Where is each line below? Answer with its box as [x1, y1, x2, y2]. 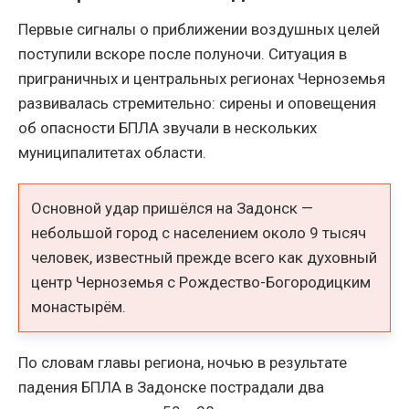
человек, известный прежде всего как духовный [31, 247, 378, 267]
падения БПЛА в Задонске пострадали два [18, 378, 324, 397]
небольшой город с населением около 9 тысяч [31, 223, 367, 242]
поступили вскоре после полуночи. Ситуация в [18, 44, 347, 63]
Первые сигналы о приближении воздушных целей [18, 19, 380, 38]
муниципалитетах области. [18, 142, 206, 162]
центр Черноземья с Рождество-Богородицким [31, 272, 372, 291]
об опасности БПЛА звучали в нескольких [18, 118, 317, 137]
